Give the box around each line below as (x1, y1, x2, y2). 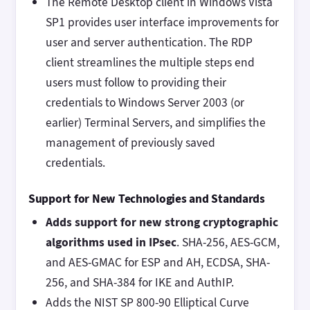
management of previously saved (45, 134, 215, 152)
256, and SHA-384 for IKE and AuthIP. (45, 274, 237, 291)
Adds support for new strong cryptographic (45, 214, 278, 231)
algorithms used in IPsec (45, 234, 176, 251)
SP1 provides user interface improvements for (45, 14, 279, 31)
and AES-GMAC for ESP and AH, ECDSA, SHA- (45, 254, 270, 271)
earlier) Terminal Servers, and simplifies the (45, 114, 266, 131)
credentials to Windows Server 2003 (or (45, 94, 244, 111)
